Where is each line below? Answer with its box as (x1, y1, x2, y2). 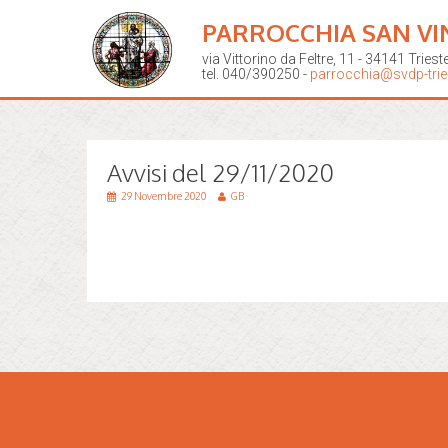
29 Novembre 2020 (121, 190, 208, 202)
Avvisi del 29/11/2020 (107, 157, 334, 188)
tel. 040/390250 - (202, 66, 310, 82)
